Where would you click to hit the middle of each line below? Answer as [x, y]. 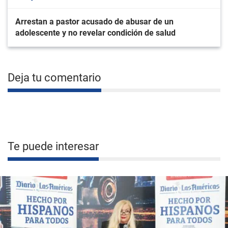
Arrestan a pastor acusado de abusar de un [94, 22]
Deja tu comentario [54, 78]
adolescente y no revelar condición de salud [95, 33]
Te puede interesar [53, 146]
